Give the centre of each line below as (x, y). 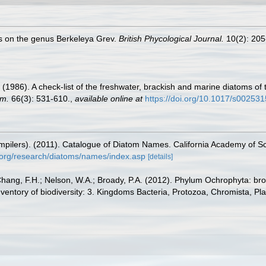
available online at (109, 98)
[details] (160, 156)
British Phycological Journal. (171, 38)
